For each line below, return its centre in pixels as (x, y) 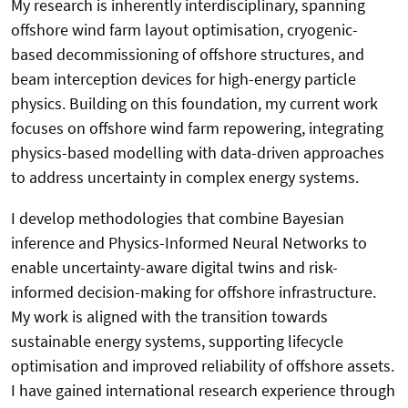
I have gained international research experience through (203, 390)
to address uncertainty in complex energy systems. (185, 177)
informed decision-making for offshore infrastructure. (194, 291)
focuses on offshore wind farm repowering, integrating (197, 127)
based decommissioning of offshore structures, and (188, 54)
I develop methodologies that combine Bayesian (178, 218)
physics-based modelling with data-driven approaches (198, 152)
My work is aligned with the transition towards (169, 316)
